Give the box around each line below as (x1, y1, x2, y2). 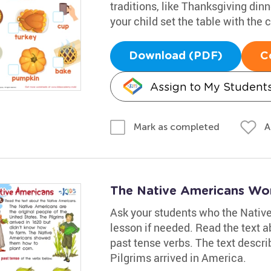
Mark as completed (133, 121, 220, 132)
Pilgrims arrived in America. (109, 250, 246, 265)
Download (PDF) (128, 50, 223, 62)
